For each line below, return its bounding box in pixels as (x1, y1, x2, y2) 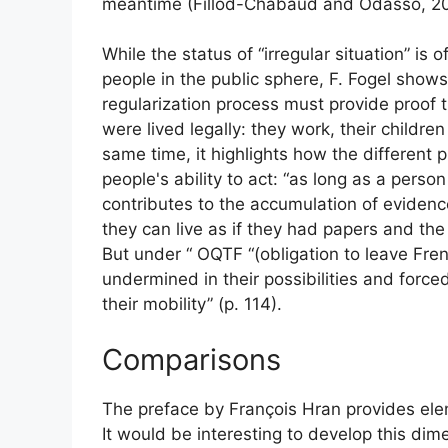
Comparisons (102, 341, 281, 377)
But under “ (102, 244, 197, 265)
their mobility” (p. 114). (102, 294, 282, 315)
